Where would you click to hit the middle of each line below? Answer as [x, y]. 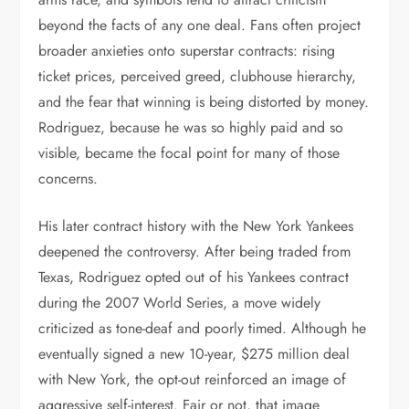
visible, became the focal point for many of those [189, 153]
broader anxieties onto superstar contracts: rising [187, 51]
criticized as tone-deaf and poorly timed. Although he [203, 328]
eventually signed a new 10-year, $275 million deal [194, 354]
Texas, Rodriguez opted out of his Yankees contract [194, 277]
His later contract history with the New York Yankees [196, 226]
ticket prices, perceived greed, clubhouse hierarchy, [198, 76]
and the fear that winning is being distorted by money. [204, 102]
